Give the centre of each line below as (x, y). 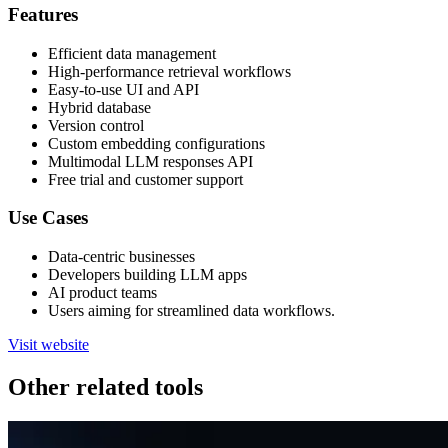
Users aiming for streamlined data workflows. (191, 310)
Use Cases (48, 218)
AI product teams (102, 292)
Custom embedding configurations (156, 143)
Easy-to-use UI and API (123, 89)
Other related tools (105, 386)
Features (43, 14)
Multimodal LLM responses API (150, 161)
